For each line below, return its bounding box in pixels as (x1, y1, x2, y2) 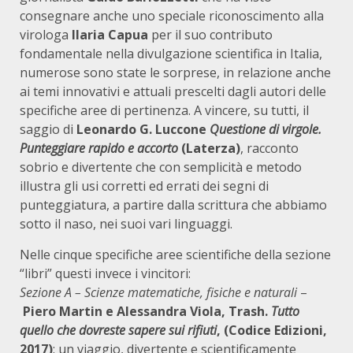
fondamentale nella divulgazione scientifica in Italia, (20, 45, 322, 62)
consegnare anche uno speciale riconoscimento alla (20, 7, 324, 24)
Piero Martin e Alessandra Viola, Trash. (23, 303, 271, 320)
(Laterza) (181, 139, 240, 157)
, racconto (240, 139, 299, 157)
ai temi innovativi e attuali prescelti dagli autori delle (20, 83, 326, 100)
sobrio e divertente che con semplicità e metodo (20, 158, 302, 176)
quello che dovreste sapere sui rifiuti (20, 321, 217, 339)
